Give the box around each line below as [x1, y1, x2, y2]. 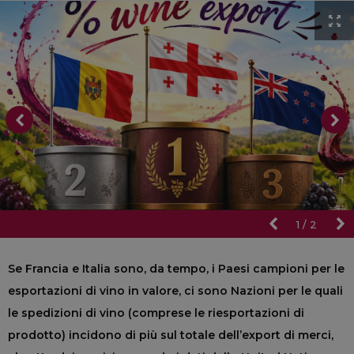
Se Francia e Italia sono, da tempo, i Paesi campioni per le [8, 261, 345, 276]
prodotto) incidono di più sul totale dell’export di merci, [8, 327, 333, 342]
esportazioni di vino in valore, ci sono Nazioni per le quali [8, 283, 343, 298]
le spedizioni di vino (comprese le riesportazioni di [8, 305, 304, 320]
